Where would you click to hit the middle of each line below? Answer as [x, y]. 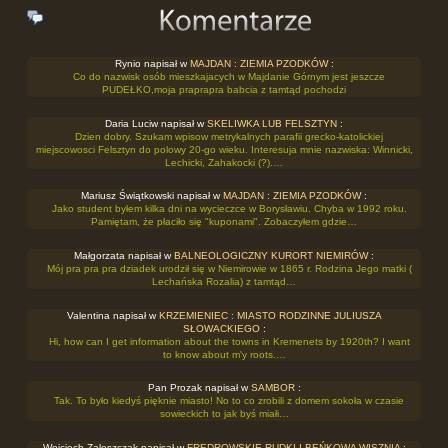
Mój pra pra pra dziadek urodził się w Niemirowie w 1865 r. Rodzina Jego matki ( [229, 268]
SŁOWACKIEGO [221, 328]
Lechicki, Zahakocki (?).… [224, 162]
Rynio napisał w [152, 63]
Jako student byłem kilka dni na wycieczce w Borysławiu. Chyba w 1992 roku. [229, 208]
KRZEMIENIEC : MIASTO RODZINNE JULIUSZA [270, 315]
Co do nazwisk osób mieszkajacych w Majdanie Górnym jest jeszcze [229, 76]
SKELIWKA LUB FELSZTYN [272, 123]
